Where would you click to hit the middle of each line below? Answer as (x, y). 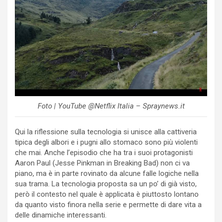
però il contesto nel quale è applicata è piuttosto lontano (107, 194)
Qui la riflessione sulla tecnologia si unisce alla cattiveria (106, 132)
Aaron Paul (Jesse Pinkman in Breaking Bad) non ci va (102, 163)
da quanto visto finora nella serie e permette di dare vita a (108, 204)
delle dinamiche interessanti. (61, 215)
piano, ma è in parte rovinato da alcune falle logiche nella (107, 173)
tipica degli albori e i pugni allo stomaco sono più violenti (106, 142)
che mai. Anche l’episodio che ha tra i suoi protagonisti (104, 152)
